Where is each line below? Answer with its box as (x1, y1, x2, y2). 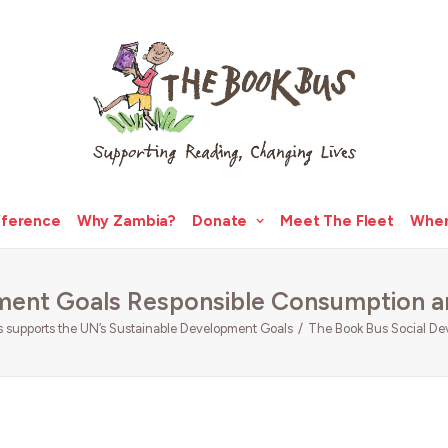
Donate (192, 211, 248, 230)
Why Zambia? (76, 211, 177, 230)
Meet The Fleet (280, 211, 395, 230)
